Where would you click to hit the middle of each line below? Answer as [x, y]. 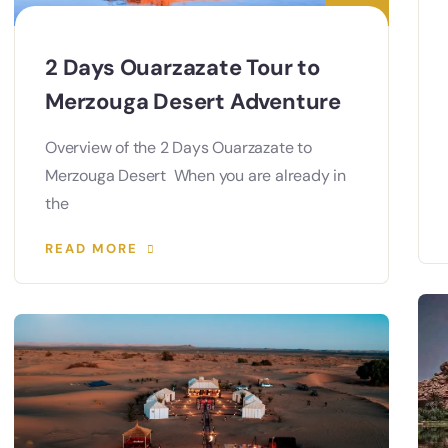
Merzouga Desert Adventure [193, 102]
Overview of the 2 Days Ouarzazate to [178, 148]
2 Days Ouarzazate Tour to [183, 68]
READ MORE [91, 249]
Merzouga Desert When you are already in [195, 176]
